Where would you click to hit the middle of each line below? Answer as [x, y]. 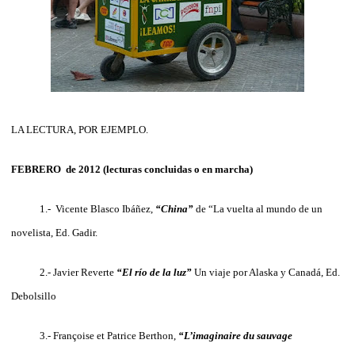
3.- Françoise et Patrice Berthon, [95, 335]
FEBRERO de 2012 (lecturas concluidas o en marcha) [132, 169]
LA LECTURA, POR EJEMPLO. [80, 129]
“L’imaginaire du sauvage [235, 335]
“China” [174, 208]
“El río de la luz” [154, 272]
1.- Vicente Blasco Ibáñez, [83, 208]
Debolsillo [34, 296]
